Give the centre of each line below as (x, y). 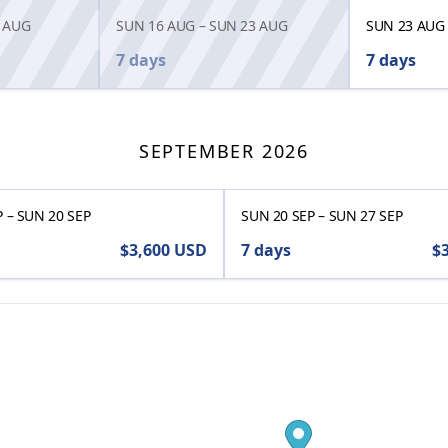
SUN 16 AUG (155, 26)
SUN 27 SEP (365, 216)
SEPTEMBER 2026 (224, 151)
